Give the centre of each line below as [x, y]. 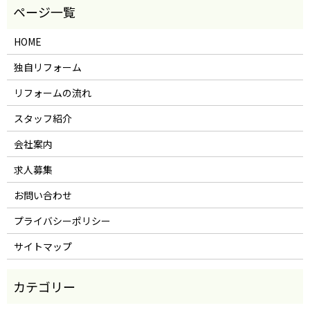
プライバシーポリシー [62, 220]
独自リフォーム [47, 67]
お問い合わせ [43, 195]
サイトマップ [43, 246]
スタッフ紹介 [43, 118]
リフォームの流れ [52, 92]
